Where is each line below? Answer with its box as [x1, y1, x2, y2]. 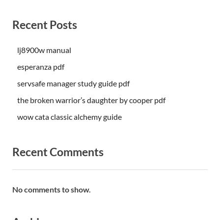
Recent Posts [12, 17, 77, 31]
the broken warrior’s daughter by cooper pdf [17, 95, 165, 105]
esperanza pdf [17, 62, 64, 72]
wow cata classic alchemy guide [17, 112, 122, 122]
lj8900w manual [17, 45, 71, 55]
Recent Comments [12, 145, 104, 159]
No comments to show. [12, 185, 91, 194]
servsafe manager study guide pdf [17, 79, 130, 88]
